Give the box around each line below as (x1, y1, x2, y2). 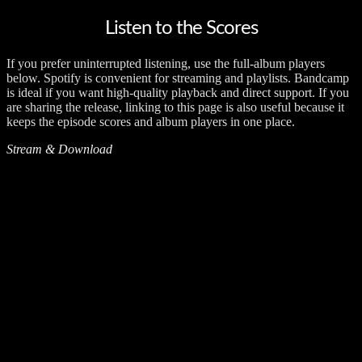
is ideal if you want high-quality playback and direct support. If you (6, 85, 349, 99)
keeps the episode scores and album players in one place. (6, 114, 295, 128)
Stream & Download (6, 141, 112, 156)
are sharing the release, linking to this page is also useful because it (6, 99, 344, 114)
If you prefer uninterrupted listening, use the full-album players (6, 56, 325, 70)
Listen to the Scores (104, 18, 258, 38)
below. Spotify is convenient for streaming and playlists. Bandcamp (6, 70, 349, 85)
